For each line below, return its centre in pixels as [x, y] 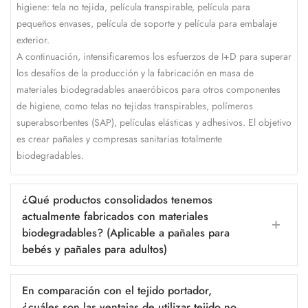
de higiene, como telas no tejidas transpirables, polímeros [135, 106]
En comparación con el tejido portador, [117, 291]
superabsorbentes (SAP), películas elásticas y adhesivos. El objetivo [154, 122]
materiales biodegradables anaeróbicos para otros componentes [148, 89]
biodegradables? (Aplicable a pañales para [126, 232]
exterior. [33, 40]
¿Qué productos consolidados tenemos [117, 199]
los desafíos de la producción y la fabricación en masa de [135, 73]
